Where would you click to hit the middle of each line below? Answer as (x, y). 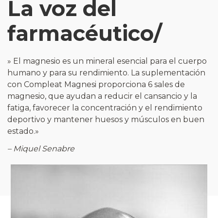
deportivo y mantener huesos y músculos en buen (106, 119)
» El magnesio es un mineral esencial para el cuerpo (107, 61)
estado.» (23, 131)
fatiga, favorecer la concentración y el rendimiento (105, 108)
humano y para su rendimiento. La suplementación (106, 73)
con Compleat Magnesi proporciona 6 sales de (96, 84)
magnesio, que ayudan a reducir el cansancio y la (102, 96)
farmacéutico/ (85, 33)
